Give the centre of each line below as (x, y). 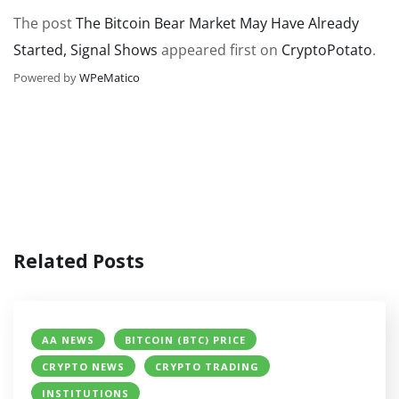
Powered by (46, 77)
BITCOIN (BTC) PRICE (185, 339)
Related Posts (79, 261)
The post (45, 23)
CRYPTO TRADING (207, 366)
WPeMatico (110, 77)
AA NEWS (68, 339)
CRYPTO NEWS (83, 366)
